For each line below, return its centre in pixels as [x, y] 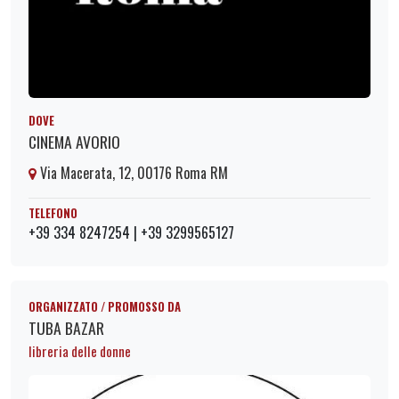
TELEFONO [53, 213]
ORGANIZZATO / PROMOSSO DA [105, 306]
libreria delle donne [80, 350]
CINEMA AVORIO [74, 142]
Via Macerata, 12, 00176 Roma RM [132, 173]
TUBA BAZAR [66, 327]
